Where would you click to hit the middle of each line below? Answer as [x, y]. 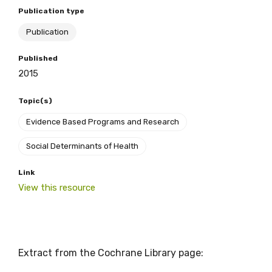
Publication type [51, 11]
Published [38, 58]
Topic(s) [35, 101]
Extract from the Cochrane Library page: [111, 253]
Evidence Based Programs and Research [103, 122]
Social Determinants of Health [82, 146]
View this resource [57, 188]
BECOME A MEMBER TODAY [93, 37]
